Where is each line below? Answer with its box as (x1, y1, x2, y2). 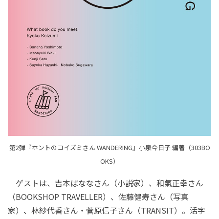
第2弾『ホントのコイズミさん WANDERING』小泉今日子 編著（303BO (9, 143, 210, 153)
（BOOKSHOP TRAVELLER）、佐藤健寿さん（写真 (8, 191, 189, 203)
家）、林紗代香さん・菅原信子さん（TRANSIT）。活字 (8, 204, 205, 217)
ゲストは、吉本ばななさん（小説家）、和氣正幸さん (8, 177, 203, 189)
